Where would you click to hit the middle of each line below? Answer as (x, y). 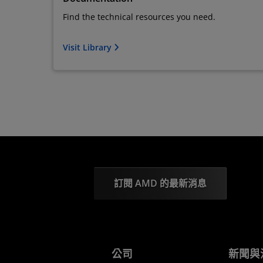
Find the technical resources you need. (139, 17)
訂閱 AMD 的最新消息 (160, 183)
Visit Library (88, 48)
